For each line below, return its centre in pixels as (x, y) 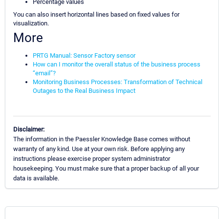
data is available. (36, 178)
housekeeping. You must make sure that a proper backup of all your (106, 168)
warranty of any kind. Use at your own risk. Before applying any (99, 149)
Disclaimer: (29, 129)
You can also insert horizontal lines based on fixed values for (96, 15)
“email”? (44, 73)
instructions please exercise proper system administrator (92, 158)
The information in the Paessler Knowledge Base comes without (102, 139)
